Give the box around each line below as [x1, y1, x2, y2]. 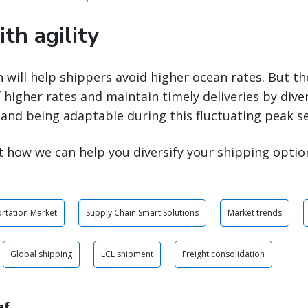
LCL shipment [101, 248, 153, 261]
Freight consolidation [182, 248, 265, 261]
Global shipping [10, 248, 72, 261]
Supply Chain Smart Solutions [86, 207, 199, 219]
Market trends [228, 207, 282, 219]
